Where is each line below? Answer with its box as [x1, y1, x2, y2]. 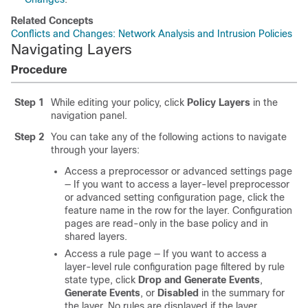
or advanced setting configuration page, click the [65, 192, 285, 203]
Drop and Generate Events [138, 274, 260, 285]
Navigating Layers [11, 41, 132, 57]
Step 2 [14, 131, 44, 142]
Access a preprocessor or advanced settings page [65, 166, 292, 177]
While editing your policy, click [51, 97, 187, 108]
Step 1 [14, 97, 44, 108]
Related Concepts [11, 15, 93, 26]
